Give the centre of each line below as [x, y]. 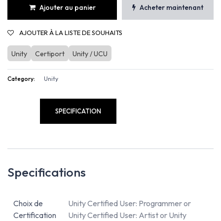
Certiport [50, 54]
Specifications [47, 172]
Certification [35, 215]
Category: [21, 79]
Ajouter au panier [67, 7]
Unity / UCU [90, 54]
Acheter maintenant [171, 7]
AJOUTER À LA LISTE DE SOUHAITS [71, 33]
